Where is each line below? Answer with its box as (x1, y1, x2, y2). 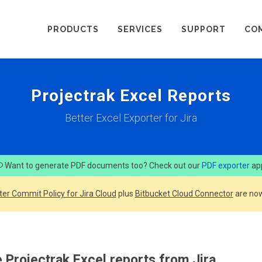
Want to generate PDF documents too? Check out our (3, 161, 202, 170)
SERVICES (118, 25, 163, 34)
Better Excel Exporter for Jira (65, 112, 197, 124)
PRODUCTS (47, 25, 99, 34)
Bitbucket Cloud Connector (135, 189, 233, 198)
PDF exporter (202, 161, 250, 170)
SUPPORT (181, 25, 226, 34)
